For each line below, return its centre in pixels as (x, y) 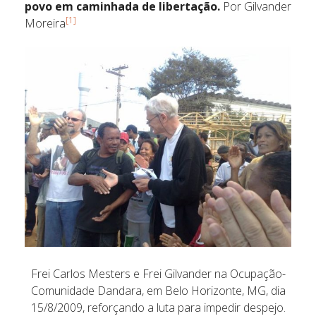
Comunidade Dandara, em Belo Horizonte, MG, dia (158, 290)
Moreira (45, 24)
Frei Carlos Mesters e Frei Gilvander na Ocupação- (158, 273)
